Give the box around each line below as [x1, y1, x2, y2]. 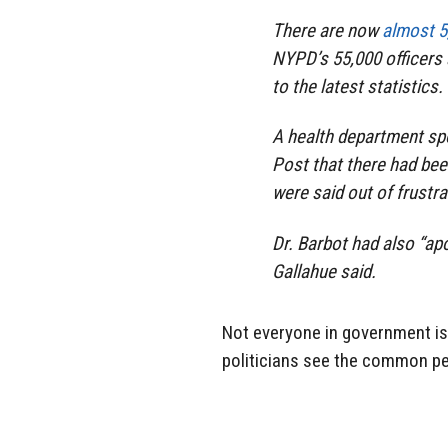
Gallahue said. [272, 260, 376, 284]
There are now [272, 18, 382, 42]
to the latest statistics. [272, 74, 443, 98]
